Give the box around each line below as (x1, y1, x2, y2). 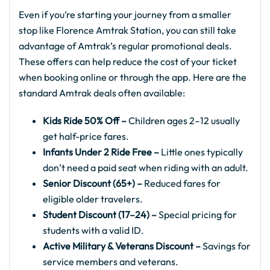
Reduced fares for (142, 177, 221, 190)
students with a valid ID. (43, 224, 144, 237)
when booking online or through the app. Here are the (19, 71, 246, 84)
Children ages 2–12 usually (127, 115, 240, 127)
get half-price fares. (43, 130, 129, 143)
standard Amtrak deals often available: (19, 87, 185, 99)
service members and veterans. (43, 256, 178, 268)
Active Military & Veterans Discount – (43, 240, 201, 253)
